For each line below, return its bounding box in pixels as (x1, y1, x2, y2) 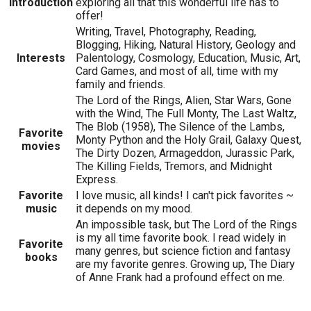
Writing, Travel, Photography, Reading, (76, 25, 256, 39)
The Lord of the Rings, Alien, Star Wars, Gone (76, 94, 292, 108)
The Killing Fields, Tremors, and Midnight (76, 160, 272, 174)
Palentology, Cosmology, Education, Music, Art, (76, 51, 301, 65)
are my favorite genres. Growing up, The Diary (76, 258, 295, 271)
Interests (17, 51, 65, 65)
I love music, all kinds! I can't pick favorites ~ (76, 189, 294, 203)
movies (22, 140, 60, 153)
